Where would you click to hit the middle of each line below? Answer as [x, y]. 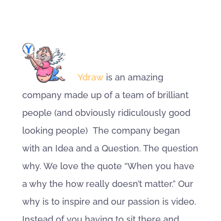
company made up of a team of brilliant [105, 95]
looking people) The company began [101, 130]
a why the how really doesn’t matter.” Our [108, 184]
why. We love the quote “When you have [108, 166]
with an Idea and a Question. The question [110, 148]
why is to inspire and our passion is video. [109, 202]
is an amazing [133, 77]
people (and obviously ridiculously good [106, 113]
